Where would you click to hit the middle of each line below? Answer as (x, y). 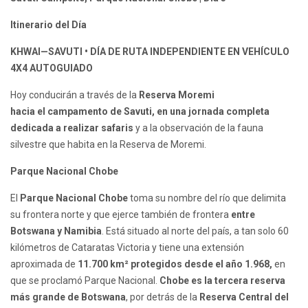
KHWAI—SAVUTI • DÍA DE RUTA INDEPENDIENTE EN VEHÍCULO (150, 52)
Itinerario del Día (48, 25)
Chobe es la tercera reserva (222, 281)
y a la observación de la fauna (199, 128)
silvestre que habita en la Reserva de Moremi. (108, 145)
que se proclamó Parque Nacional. (85, 281)
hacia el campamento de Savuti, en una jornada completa (140, 112)
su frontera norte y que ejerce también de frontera (121, 215)
